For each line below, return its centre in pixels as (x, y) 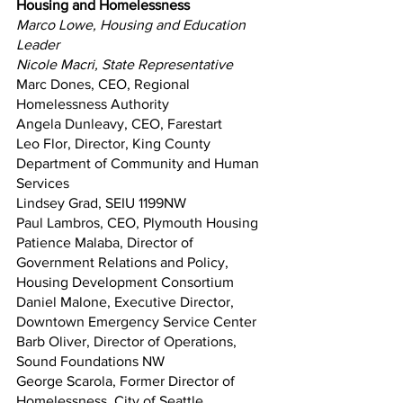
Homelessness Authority (93, 103)
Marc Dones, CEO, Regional (105, 84)
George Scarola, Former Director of (127, 381)
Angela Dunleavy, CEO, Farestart (119, 123)
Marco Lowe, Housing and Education (133, 24)
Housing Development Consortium (125, 282)
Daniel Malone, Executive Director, (127, 301)
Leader (38, 44)
